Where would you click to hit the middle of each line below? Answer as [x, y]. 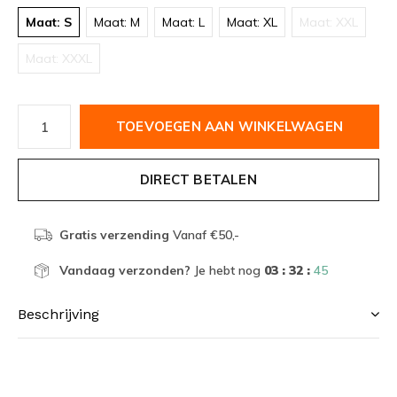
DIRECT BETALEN [198, 179]
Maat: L [183, 22]
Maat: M [117, 22]
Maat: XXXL [59, 58]
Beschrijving [58, 314]
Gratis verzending [114, 235]
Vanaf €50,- [204, 235]
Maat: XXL [329, 22]
